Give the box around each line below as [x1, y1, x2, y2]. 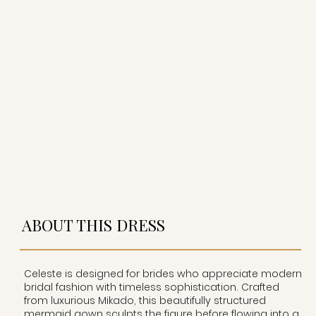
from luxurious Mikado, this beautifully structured [23, 293, 266, 308]
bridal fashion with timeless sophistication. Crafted [23, 279, 279, 294]
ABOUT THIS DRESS [21, 214, 165, 236]
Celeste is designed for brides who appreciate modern [23, 266, 302, 281]
